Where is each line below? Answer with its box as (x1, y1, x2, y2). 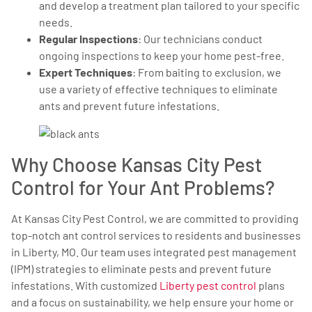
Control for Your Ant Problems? (11, 175, 275, 200)
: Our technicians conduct (138, 32, 263, 46)
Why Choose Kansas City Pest (11, 153, 262, 177)
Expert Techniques (39, 65, 132, 79)
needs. (39, 15, 72, 29)
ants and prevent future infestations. (39, 99, 219, 113)
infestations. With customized (11, 279, 159, 292)
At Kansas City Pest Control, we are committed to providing (11, 212, 299, 226)
